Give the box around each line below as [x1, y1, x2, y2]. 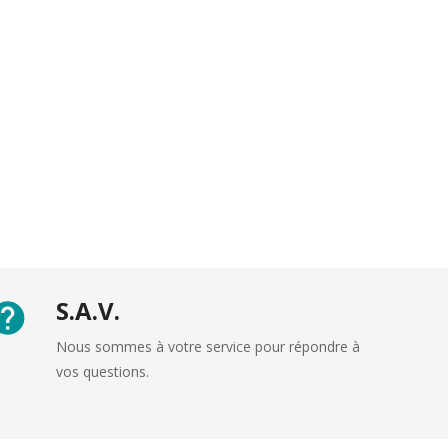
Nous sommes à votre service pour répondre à [55, 336, 360, 356]
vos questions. [55, 361, 149, 381]
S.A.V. [55, 293, 120, 327]
